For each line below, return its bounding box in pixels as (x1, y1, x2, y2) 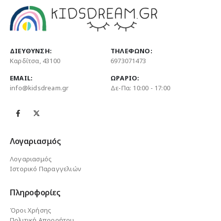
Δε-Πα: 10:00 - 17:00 (110, 83, 170, 93)
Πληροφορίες (10, 187, 61, 198)
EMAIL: (10, 74, 33, 83)
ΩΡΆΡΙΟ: (110, 74, 140, 83)
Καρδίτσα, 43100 (10, 56, 60, 66)
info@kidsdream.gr (10, 83, 69, 93)
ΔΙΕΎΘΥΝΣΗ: (10, 46, 52, 56)
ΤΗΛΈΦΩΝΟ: (110, 46, 152, 56)
